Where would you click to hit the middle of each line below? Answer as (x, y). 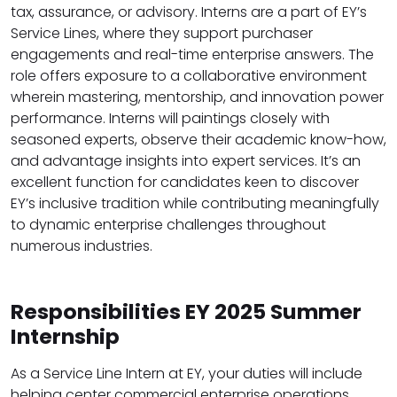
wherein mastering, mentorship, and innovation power (197, 97)
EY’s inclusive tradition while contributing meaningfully (195, 204)
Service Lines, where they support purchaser (162, 34)
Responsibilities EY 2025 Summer (186, 312)
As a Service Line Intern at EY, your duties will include (187, 374)
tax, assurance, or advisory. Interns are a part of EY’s (189, 12)
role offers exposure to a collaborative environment (189, 76)
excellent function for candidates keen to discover (185, 183)
